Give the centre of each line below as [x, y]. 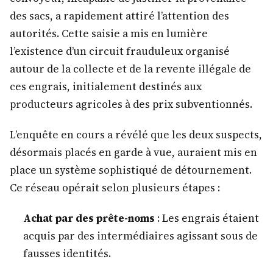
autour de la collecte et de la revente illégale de [130, 69]
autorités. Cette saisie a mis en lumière [109, 33]
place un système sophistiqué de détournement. [131, 170]
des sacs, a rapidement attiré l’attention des [119, 16]
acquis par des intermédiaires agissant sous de [140, 236]
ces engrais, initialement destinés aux [106, 86]
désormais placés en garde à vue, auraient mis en [133, 153]
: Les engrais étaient [207, 218]
